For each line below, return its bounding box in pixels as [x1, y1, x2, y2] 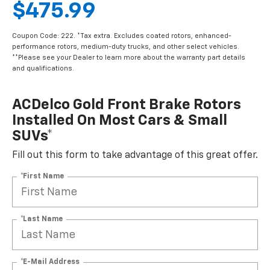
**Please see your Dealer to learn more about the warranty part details [12, 54, 245, 61]
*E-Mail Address [20, 258, 80, 266]
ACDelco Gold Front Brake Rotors [12, 98, 241, 113]
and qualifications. [12, 65, 74, 72]
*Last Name [20, 215, 63, 223]
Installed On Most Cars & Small [12, 113, 227, 128]
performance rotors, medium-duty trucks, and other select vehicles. [12, 43, 239, 51]
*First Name [20, 172, 64, 180]
